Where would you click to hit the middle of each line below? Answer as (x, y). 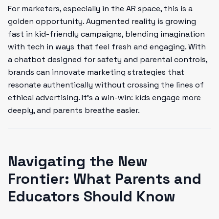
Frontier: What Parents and (105, 179)
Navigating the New (78, 161)
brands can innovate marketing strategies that (96, 72)
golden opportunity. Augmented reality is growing (102, 21)
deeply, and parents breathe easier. (74, 110)
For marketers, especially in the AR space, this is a (100, 9)
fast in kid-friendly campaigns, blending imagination (106, 34)
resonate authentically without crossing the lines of (106, 85)
